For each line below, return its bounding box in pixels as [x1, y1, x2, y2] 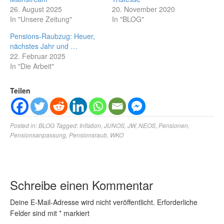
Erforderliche [157, 197, 197, 207]
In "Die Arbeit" [10, 61, 54, 71]
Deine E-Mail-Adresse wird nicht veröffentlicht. [10, 197, 155, 207]
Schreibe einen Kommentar [10, 176, 153, 193]
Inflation [79, 121, 101, 129]
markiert [61, 208, 89, 218]
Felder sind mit [10, 208, 59, 218]
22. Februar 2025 [10, 51, 65, 61]
